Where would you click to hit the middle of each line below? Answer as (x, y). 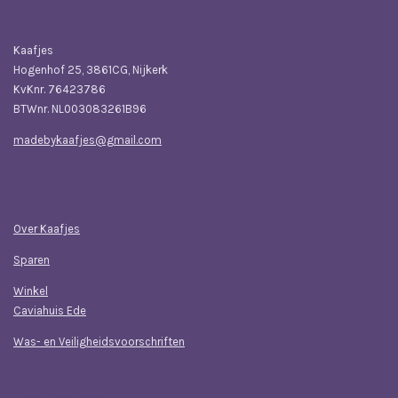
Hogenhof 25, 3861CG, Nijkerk (91, 69)
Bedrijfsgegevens (70, 15)
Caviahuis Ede (50, 310)
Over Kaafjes (47, 228)
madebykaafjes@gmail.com (88, 139)
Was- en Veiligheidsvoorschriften (99, 341)
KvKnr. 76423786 (60, 89)
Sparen (32, 259)
